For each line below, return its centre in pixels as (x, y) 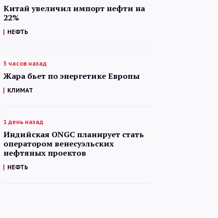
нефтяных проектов (45, 153)
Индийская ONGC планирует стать (74, 134)
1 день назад (23, 122)
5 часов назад (25, 64)
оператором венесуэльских (59, 144)
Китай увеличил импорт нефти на (74, 8)
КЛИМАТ (20, 90)
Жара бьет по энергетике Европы (72, 76)
